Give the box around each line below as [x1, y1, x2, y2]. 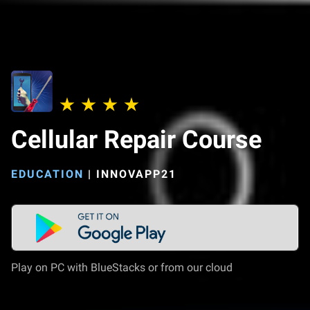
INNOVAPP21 [96, 167, 176, 181]
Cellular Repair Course [11, 125, 262, 154]
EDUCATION [11, 167, 84, 181]
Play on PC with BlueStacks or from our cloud [11, 261, 232, 274]
